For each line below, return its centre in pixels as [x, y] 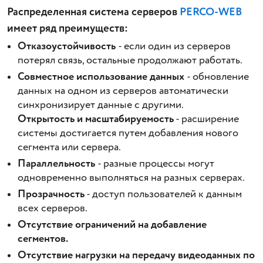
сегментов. [43, 239]
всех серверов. [52, 209]
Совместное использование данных [102, 77]
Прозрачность [51, 195]
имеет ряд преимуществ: [68, 29]
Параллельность [57, 164]
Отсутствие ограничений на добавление [112, 225]
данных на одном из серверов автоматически [123, 91]
